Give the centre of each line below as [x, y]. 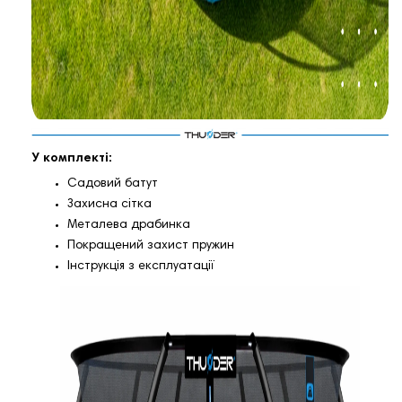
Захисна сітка [109, 205]
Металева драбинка [129, 226]
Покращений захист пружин [151, 246]
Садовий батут [113, 184]
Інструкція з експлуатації [141, 267]
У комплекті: [72, 159]
